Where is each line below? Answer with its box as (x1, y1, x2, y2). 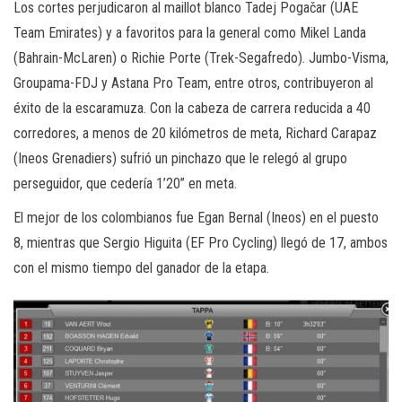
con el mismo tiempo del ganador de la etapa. (13, 259, 269, 277)
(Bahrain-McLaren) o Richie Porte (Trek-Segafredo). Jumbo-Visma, (13, 49, 389, 67)
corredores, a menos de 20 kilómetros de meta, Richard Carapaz (13, 125, 377, 143)
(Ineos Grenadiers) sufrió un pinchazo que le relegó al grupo (13, 150, 347, 168)
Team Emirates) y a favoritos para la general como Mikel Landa (13, 24, 366, 42)
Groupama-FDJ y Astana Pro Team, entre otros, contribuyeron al (13, 74, 373, 92)
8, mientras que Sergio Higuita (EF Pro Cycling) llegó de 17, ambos (13, 234, 388, 252)
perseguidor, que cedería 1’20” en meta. (13, 175, 237, 193)
